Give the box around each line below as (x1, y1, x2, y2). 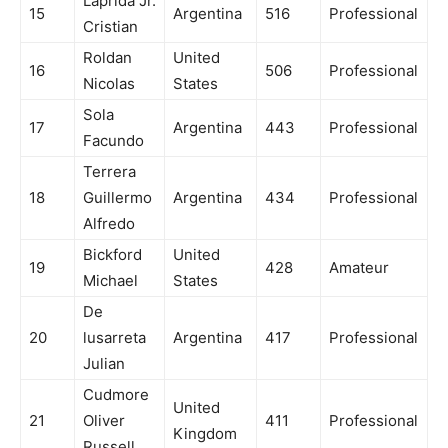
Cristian (83, 17, 138, 37)
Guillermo (83, 188, 152, 208)
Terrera (83, 162, 136, 182)
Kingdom (173, 424, 237, 444)
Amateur (329, 258, 389, 278)
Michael (83, 271, 138, 291)
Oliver (83, 411, 125, 431)
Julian (83, 354, 125, 374)
